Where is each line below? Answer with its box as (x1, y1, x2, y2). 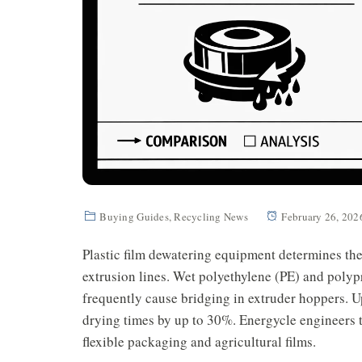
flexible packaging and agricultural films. (82, 331, 316, 351)
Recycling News (174, 208, 249, 224)
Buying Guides (99, 208, 169, 224)
